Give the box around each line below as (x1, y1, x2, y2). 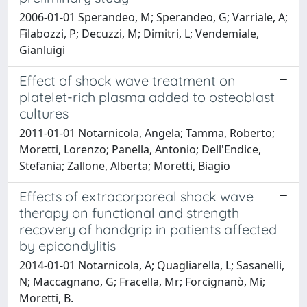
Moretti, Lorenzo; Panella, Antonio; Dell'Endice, (19, 141, 261, 157)
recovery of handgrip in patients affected (19, 220, 277, 238)
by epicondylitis (19, 236, 116, 254)
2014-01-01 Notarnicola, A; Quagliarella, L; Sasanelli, (19, 257, 284, 273)
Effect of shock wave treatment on (19, 71, 236, 89)
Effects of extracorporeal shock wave (19, 187, 254, 205)
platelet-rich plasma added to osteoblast (19, 88, 275, 106)
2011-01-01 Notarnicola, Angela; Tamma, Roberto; (19, 125, 275, 140)
